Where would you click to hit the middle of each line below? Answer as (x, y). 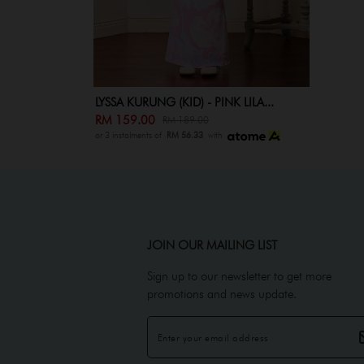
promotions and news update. (221, 295)
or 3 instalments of (131, 136)
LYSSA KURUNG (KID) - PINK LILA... (184, 103)
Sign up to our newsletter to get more (239, 277)
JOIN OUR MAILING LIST (212, 246)
